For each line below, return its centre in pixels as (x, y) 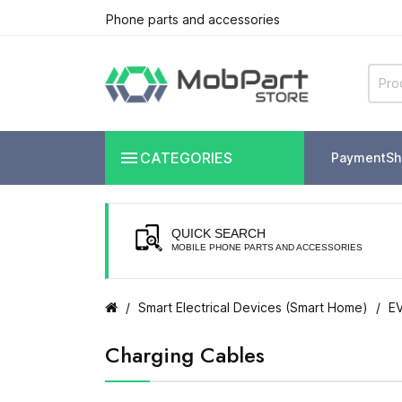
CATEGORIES (186, 157)
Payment (358, 158)
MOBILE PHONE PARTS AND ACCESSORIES (267, 247)
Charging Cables (185, 354)
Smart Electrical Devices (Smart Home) (253, 307)
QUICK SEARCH (218, 233)
